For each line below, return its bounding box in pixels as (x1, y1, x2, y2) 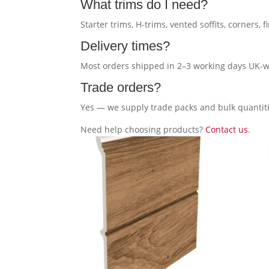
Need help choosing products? (80, 124, 206, 135)
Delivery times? (80, 38, 171, 53)
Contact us (205, 124, 249, 135)
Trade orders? (80, 80, 162, 95)
